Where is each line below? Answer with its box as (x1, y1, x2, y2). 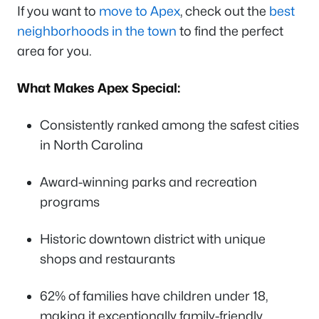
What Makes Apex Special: (17, 80, 180, 95)
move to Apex (99, 4, 180, 19)
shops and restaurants (40, 251, 175, 266)
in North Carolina (40, 137, 143, 152)
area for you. (17, 43, 92, 58)
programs (40, 194, 100, 209)
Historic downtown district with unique (40, 231, 266, 246)
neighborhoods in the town (17, 23, 177, 38)
